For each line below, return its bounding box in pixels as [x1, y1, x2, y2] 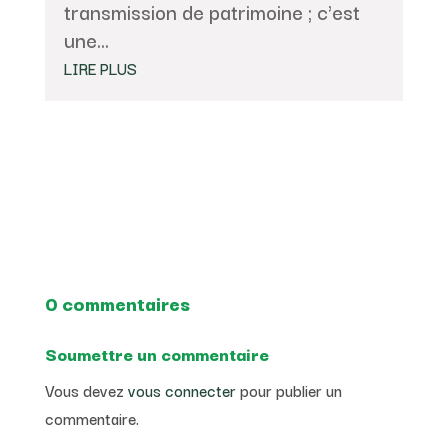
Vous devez [44, 378, 128, 403]
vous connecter [127, 378, 236, 403]
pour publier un [235, 378, 342, 403]
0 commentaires [44, 288, 190, 319]
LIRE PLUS [63, 56, 137, 81]
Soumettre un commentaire [44, 340, 269, 368]
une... [63, 24, 109, 56]
